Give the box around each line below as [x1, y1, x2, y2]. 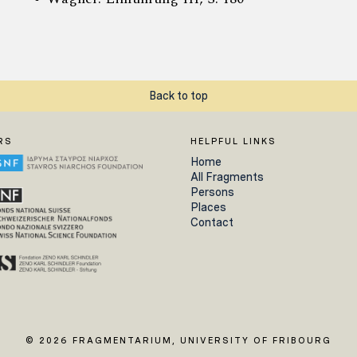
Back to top [149, 88, 208, 102]
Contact [190, 216, 233, 229]
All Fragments [190, 171, 264, 184]
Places [190, 201, 226, 214]
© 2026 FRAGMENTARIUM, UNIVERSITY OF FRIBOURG [25, 334, 331, 346]
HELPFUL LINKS [190, 135, 277, 147]
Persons [190, 186, 234, 199]
